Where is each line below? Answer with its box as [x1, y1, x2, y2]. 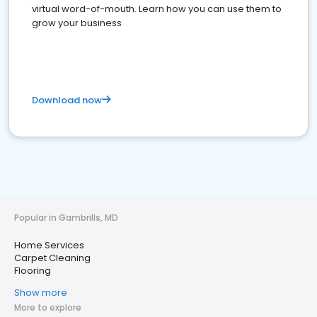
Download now [32, 93, 102, 107]
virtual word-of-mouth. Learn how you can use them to [32, 2, 282, 16]
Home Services [14, 238, 84, 252]
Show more [14, 286, 67, 299]
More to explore [14, 301, 81, 313]
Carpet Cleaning [14, 251, 91, 265]
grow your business [32, 16, 122, 30]
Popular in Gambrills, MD [14, 212, 118, 224]
